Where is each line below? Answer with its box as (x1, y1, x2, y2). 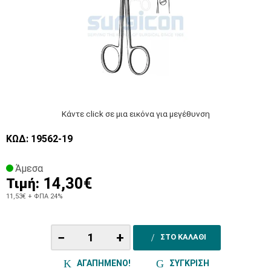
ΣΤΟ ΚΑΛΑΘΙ (160, 232, 206, 241)
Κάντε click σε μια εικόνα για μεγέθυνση (61, 109, 210, 119)
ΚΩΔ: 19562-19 (6, 133, 73, 145)
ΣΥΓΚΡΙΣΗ (167, 258, 209, 268)
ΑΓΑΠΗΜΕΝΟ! (74, 258, 131, 268)
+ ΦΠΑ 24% (26, 192, 63, 201)
